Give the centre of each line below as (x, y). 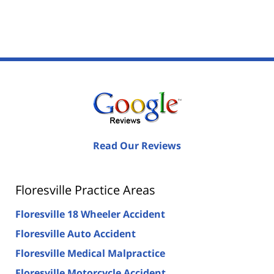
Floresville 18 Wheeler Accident (90, 214)
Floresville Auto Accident (76, 234)
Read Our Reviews (137, 146)
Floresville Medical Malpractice (90, 254)
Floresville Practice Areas (85, 190)
